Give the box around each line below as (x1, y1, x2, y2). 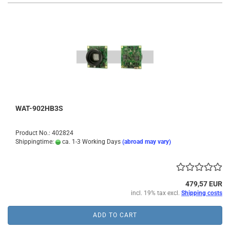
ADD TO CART (93, 212, 137, 219)
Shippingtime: (15, 138, 55, 145)
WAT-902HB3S (15, 104, 63, 112)
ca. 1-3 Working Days (61, 138, 121, 145)
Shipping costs (181, 189, 222, 197)
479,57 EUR (185, 180, 222, 188)
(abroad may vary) (122, 138, 171, 145)
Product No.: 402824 (15, 129, 73, 137)
